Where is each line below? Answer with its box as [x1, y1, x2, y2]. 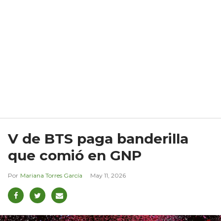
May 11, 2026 [90, 172, 126, 180]
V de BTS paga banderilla [8, 130, 188, 147]
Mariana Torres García [20, 172, 82, 180]
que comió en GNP [8, 147, 142, 164]
